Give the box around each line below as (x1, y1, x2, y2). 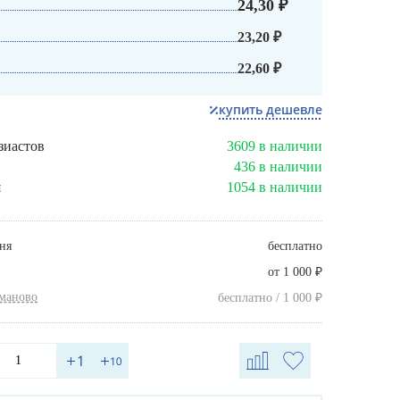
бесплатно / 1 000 (218, 291, 315, 305)
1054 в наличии (227, 179, 322, 196)
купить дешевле (219, 101, 322, 119)
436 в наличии (234, 159, 322, 175)
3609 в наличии (227, 138, 322, 154)
